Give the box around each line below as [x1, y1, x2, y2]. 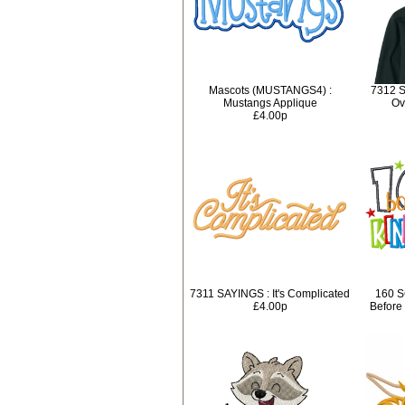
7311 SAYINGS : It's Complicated [190, 287, 350, 300]
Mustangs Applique [222, 97, 317, 109]
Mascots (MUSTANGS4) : [208, 84, 332, 97]
